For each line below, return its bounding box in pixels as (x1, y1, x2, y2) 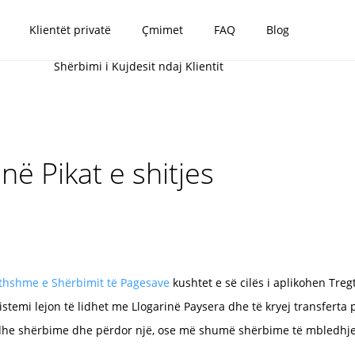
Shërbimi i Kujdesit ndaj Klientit (54, 59, 224, 74)
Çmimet (142, 22, 184, 37)
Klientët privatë (29, 22, 112, 37)
